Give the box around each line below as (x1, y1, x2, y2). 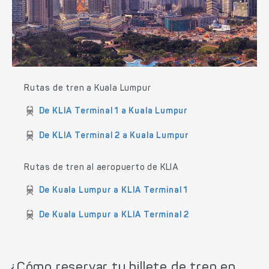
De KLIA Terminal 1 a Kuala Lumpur (38, 107, 189, 116)
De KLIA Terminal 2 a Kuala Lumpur (38, 131, 190, 141)
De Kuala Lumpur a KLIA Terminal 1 (38, 186, 189, 195)
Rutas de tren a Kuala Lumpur (24, 84, 151, 93)
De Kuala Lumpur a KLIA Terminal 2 (38, 211, 190, 220)
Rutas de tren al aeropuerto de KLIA (24, 163, 178, 172)
